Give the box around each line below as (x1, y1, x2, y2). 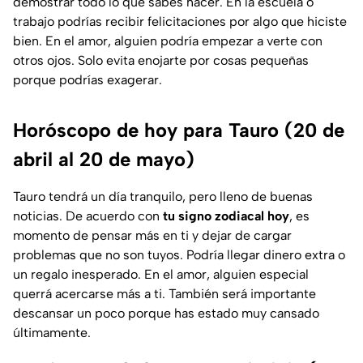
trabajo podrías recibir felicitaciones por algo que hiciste (13, 14, 347, 30)
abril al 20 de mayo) (13, 147, 194, 172)
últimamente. (13, 325, 91, 341)
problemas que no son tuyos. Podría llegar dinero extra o (13, 247, 345, 263)
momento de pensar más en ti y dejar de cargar (13, 228, 292, 244)
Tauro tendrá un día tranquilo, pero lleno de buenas (13, 189, 313, 205)
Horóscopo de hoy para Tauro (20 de (13, 118, 344, 143)
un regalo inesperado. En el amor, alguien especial (13, 267, 309, 283)
